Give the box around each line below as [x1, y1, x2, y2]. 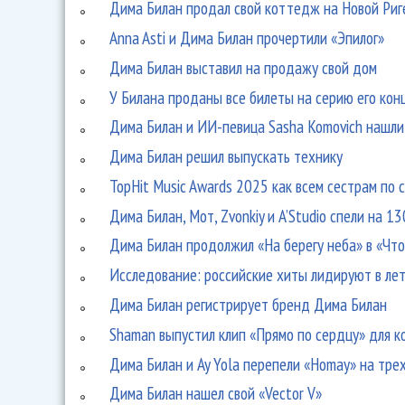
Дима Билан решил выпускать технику [109, 145, 344, 168]
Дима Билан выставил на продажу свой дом [109, 55, 378, 79]
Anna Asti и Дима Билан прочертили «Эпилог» [109, 25, 385, 49]
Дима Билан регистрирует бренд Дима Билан [109, 293, 388, 316]
